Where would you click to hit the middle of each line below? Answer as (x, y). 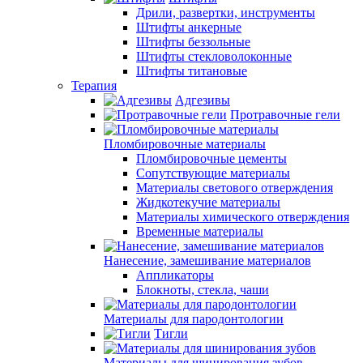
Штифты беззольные (193, 42)
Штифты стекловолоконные (214, 56)
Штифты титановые (192, 71)
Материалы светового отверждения (235, 188)
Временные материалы (200, 231)
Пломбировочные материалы (185, 144)
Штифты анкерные (189, 27)
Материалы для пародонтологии (194, 319)
